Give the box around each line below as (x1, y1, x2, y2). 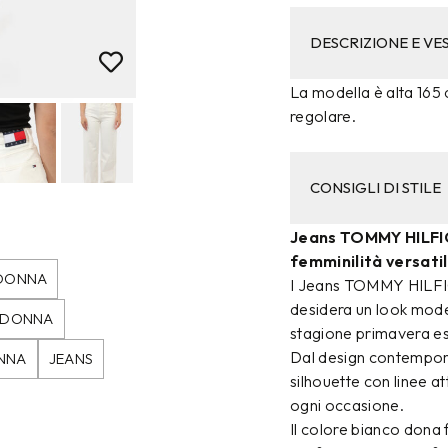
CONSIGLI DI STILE (310, 177, 441, 197)
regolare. (290, 105, 357, 126)
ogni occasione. (290, 394, 405, 415)
